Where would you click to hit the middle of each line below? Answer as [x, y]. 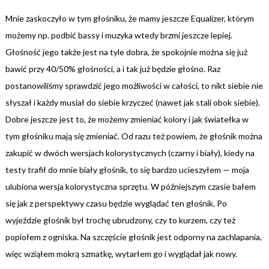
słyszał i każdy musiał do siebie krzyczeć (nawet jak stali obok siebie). [132, 102]
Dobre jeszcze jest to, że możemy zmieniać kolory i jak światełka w [127, 119]
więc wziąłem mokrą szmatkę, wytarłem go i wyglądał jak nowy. [121, 253]
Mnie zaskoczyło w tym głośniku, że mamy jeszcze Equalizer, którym [129, 18]
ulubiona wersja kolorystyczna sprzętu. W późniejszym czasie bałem [130, 186]
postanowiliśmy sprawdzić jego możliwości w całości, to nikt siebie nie [134, 85]
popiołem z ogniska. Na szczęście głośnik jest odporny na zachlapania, [133, 237]
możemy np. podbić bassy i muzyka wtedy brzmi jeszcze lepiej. [119, 35]
